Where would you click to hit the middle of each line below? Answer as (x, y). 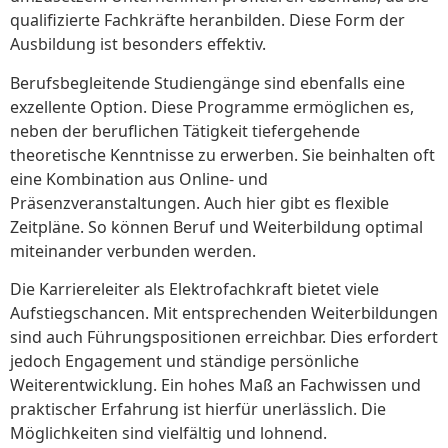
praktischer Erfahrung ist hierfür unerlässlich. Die (198, 409)
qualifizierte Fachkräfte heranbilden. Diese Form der (207, 20)
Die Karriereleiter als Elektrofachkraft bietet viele (194, 289)
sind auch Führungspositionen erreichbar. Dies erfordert (224, 337)
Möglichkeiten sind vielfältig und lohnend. (168, 433)
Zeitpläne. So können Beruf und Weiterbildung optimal (216, 226)
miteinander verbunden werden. (133, 250)
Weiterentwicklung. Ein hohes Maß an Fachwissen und (215, 385)
